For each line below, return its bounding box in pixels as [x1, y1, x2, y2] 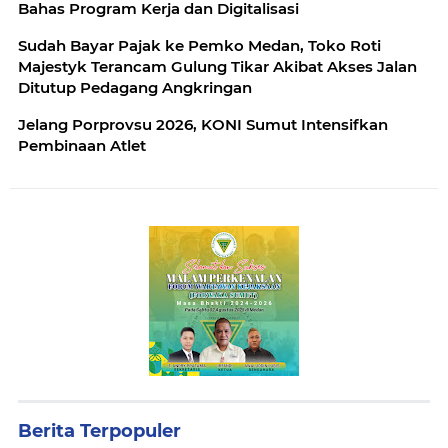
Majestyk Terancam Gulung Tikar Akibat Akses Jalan [18, 56, 417, 76]
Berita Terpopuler [18, 419, 181, 442]
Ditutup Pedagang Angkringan [18, 77, 252, 97]
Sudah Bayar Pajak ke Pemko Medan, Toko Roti [18, 35, 381, 55]
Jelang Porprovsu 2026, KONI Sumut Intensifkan [18, 114, 388, 134]
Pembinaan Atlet [18, 135, 146, 155]
